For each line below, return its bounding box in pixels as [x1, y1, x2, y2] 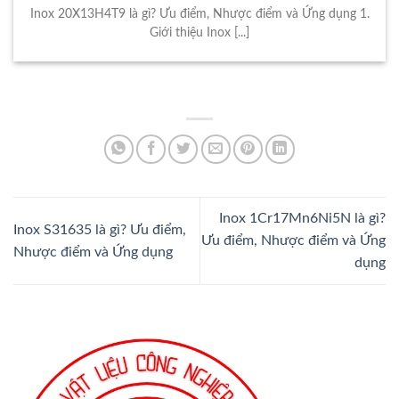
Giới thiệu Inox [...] [150, 27, 249, 40]
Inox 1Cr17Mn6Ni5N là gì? [219, 211, 386, 226]
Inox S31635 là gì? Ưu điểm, [13, 222, 186, 237]
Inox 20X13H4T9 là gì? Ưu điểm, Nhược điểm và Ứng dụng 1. [29, 8, 370, 21]
